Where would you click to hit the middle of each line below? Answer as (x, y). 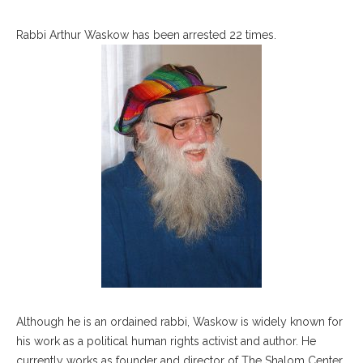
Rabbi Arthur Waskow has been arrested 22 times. (146, 35)
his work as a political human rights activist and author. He (166, 341)
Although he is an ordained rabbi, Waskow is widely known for (179, 322)
